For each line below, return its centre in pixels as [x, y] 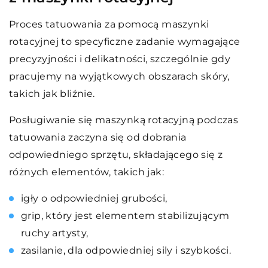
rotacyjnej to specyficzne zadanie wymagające [125, 41]
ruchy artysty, [55, 233]
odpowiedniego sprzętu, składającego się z [116, 154]
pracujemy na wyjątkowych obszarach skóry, [119, 76]
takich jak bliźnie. [52, 93]
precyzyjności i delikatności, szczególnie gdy [120, 59]
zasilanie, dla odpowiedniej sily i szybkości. [126, 250]
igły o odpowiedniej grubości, [94, 198]
